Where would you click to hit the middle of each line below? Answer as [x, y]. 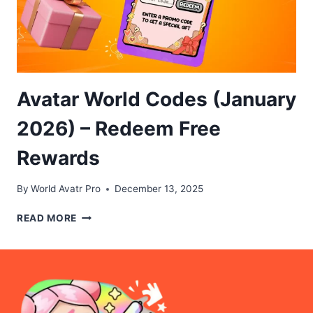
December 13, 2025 [159, 189]
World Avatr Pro [66, 189]
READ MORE [47, 218]
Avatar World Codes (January [156, 99]
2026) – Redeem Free [119, 128]
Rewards [58, 158]
